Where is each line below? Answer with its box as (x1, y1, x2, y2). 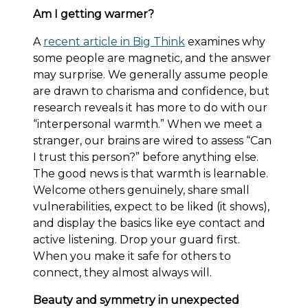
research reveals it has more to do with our (33, 100, 267, 114)
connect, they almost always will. (33, 265, 212, 279)
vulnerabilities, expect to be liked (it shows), (33, 199, 269, 213)
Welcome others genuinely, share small (33, 183, 250, 197)
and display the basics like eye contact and (33, 216, 265, 230)
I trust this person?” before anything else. (33, 150, 258, 164)
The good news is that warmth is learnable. (33, 166, 268, 180)
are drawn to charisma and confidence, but (33, 84, 269, 98)
